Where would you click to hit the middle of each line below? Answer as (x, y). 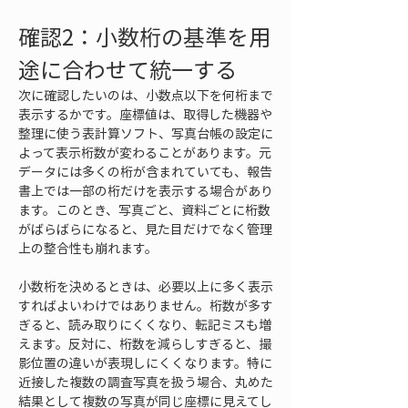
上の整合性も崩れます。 (88, 248)
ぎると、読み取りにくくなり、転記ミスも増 (145, 324)
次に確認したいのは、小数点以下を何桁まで (146, 95)
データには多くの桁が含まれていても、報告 (145, 171)
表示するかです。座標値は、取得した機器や (145, 114)
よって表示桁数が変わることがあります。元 (145, 152)
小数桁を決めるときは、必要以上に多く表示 (146, 286)
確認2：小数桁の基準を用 (144, 36)
